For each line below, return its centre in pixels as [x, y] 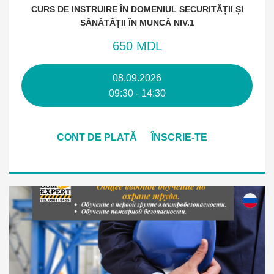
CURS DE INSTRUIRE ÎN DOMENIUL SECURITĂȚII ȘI [137, 9]
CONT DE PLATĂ [97, 137]
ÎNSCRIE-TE [179, 137]
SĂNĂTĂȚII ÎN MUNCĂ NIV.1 [137, 23]
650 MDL [137, 46]
